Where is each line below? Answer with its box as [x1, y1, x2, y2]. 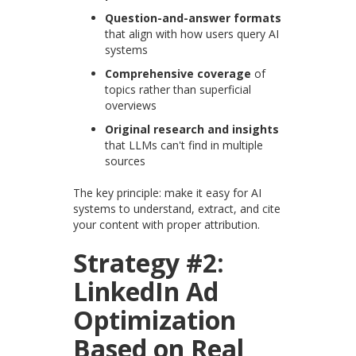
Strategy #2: [73, 246, 225, 281]
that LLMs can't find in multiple [105, 137, 264, 153]
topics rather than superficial [105, 82, 252, 98]
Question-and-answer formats [105, 10, 282, 26]
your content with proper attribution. [73, 217, 261, 233]
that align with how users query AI [105, 26, 280, 42]
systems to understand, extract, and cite [73, 201, 281, 217]
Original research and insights [105, 122, 280, 137]
